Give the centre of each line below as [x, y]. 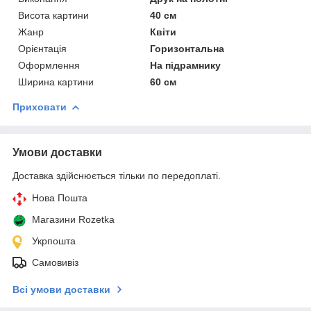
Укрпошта [54, 241]
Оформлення [49, 65]
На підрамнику [186, 65]
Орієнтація [42, 48]
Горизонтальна [187, 48]
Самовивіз [55, 262]
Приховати [40, 107]
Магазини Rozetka [73, 219]
